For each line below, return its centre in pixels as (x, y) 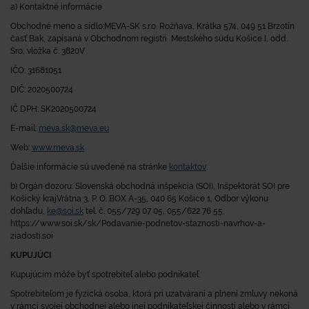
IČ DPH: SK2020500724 (53, 109)
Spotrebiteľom (37, 294)
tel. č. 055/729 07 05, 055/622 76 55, (154, 211)
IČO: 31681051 (36, 70)
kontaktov (188, 167)
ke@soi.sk (65, 211)
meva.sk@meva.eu (74, 128)
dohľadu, (28, 211)
